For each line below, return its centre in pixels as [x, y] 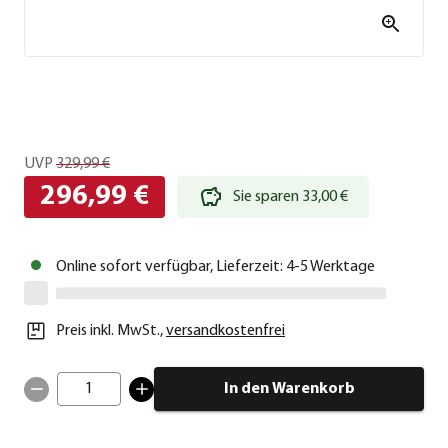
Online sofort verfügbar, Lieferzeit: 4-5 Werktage [215, 267]
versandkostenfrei [225, 331]
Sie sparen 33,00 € [290, 197]
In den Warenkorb [289, 389]
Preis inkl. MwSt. [108, 331]
